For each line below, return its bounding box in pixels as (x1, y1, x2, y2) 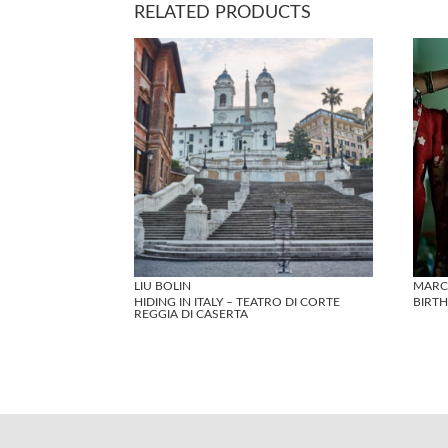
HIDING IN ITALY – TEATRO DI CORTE (134, 295, 341, 308)
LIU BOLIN (134, 280, 192, 293)
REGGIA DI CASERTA (134, 307, 249, 320)
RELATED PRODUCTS (134, 4, 312, 23)
